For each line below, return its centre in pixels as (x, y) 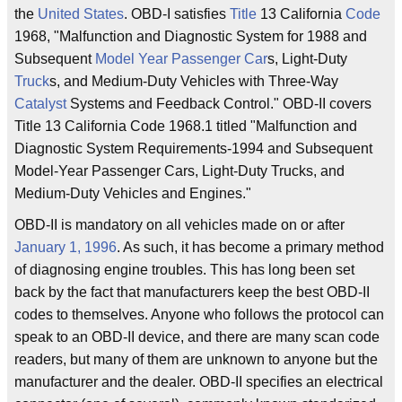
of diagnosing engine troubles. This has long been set (184, 270)
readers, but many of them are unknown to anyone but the (196, 359)
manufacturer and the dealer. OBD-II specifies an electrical (199, 382)
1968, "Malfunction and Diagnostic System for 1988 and (191, 36)
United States (81, 14)
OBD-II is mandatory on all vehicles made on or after (179, 225)
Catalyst (40, 104)
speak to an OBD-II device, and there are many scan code (197, 337)
